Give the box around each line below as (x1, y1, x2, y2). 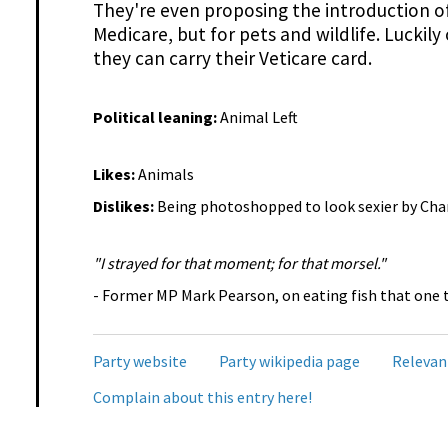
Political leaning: (92, 106, 220, 127)
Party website (92, 350, 187, 371)
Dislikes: (92, 196, 157, 217)
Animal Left (219, 106, 298, 127)
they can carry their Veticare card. (92, 46, 372, 71)
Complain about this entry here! (92, 386, 312, 407)
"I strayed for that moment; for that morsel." (92, 253, 386, 274)
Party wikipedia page (218, 350, 360, 371)
